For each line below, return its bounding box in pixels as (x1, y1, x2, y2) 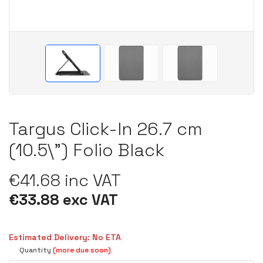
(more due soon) (53, 245, 111, 255)
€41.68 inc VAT (9, 170, 121, 191)
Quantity (19, 245, 53, 255)
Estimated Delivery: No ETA (9, 232, 121, 243)
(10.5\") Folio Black (9, 139, 164, 162)
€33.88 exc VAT (9, 190, 118, 210)
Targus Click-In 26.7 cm (9, 117, 203, 141)
